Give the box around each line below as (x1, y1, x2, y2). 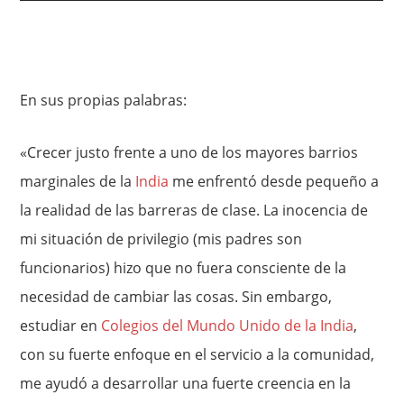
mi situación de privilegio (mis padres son (20, 229, 303, 249)
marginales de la (20, 171, 136, 191)
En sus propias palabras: (20, 90, 188, 110)
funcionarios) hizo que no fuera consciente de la (20, 258, 347, 278)
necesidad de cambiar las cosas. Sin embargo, (20, 287, 333, 307)
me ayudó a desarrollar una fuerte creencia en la (20, 373, 352, 393)
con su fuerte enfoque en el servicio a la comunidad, (20, 344, 375, 364)
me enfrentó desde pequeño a (169, 171, 380, 191)
